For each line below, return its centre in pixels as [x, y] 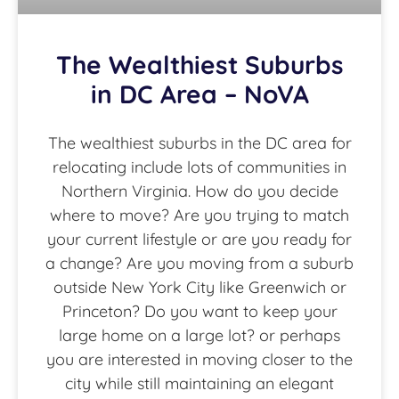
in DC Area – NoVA [199, 94]
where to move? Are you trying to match [199, 215]
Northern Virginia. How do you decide [199, 191]
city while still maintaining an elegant [199, 383]
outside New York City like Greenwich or [199, 287]
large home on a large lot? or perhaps [199, 335]
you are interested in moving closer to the [199, 359]
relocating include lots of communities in [199, 167]
